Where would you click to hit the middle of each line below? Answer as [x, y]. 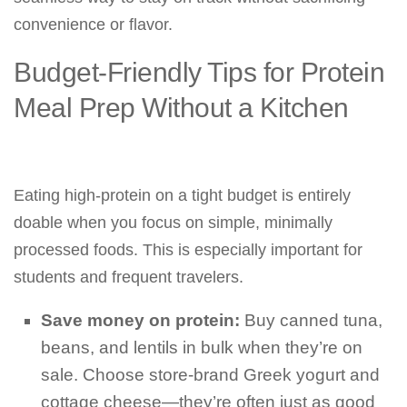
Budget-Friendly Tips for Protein [199, 72]
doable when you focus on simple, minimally [173, 223]
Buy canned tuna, [311, 320]
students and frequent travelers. [129, 277]
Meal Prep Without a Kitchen [181, 107]
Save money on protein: [140, 320]
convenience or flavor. [93, 25]
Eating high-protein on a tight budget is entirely [182, 195]
